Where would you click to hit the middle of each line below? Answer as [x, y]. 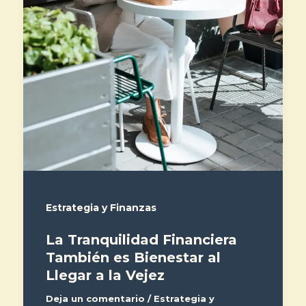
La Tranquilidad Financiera [141, 239]
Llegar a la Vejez [105, 275]
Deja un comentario [95, 298]
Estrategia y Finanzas [101, 208]
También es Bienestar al [133, 257]
